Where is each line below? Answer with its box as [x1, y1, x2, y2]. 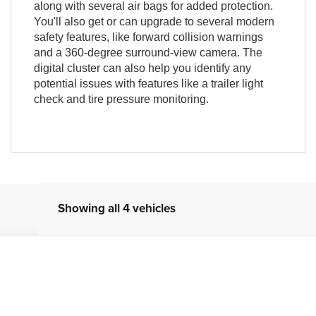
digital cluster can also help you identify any [33, 61, 251, 74]
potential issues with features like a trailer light [33, 77, 263, 90]
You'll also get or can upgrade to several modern [33, 15, 274, 28]
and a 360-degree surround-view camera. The [33, 46, 262, 59]
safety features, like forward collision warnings [33, 30, 263, 43]
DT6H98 [20, 282, 54, 293]
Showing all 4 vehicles [58, 199, 176, 217]
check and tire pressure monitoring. [33, 92, 209, 105]
